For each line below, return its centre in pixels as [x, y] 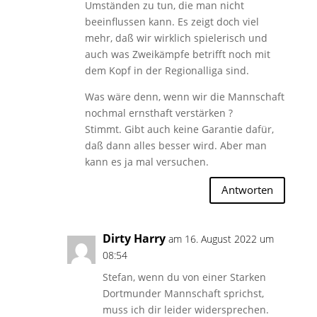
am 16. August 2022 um [221, 238]
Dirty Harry [134, 238]
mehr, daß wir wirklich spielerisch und [176, 38]
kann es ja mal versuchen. [146, 161]
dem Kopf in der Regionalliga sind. [167, 70]
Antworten [248, 190]
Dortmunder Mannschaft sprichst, [183, 293]
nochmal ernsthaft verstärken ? [158, 113]
